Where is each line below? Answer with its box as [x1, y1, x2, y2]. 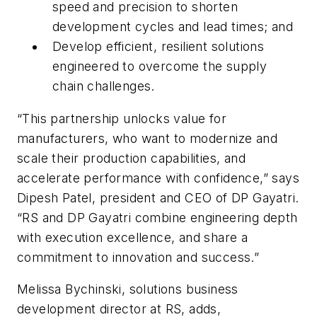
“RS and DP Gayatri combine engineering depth [17, 209, 298, 225]
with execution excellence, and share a [17, 229, 248, 245]
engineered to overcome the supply [52, 59, 267, 74]
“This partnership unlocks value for [17, 110, 226, 126]
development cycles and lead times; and [52, 19, 294, 35]
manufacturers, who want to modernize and [17, 130, 277, 146]
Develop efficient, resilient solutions [52, 39, 265, 54]
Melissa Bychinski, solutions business [17, 282, 238, 297]
